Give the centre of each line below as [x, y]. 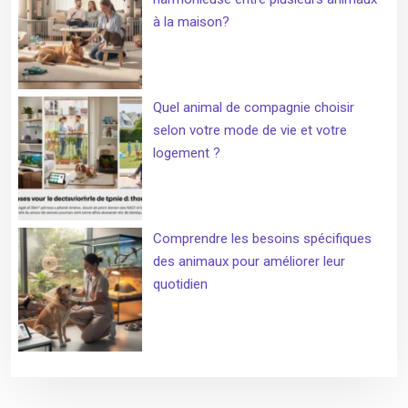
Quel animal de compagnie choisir [253, 108]
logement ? [186, 153]
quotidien [180, 285]
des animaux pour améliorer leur [249, 262]
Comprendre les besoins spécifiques [262, 239]
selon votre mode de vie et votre [250, 131]
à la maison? [191, 22]
